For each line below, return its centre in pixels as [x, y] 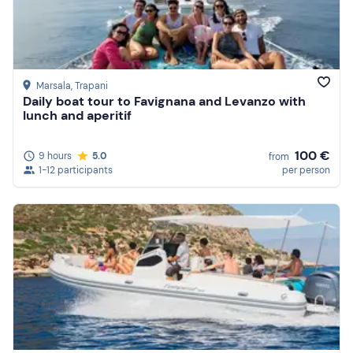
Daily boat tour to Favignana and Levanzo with [164, 102]
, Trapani [89, 86]
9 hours [55, 156]
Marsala [54, 86]
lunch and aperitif [77, 116]
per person [306, 170]
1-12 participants [76, 170]
